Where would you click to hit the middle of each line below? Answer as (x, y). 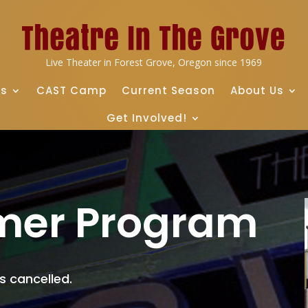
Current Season (168, 90)
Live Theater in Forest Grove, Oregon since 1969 (154, 62)
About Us (257, 90)
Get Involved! (147, 118)
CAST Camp (71, 90)
